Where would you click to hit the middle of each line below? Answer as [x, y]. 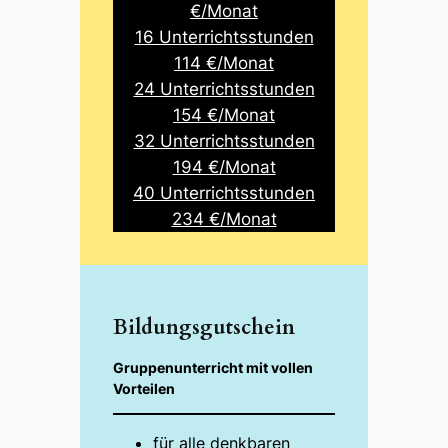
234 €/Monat [224, 218]
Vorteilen [144, 388]
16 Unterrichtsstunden [224, 36]
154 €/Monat [224, 114]
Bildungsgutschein [204, 327]
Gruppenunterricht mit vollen [213, 367]
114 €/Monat [224, 62]
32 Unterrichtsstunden [224, 140]
